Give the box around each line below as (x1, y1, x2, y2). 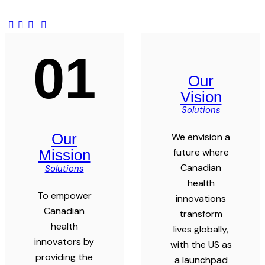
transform (179, 207, 222, 220)
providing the (35, 250, 93, 263)
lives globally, (173, 222, 228, 235)
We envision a (172, 130, 230, 143)
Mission (38, 146, 91, 164)
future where (173, 146, 229, 159)
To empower (37, 189, 92, 202)
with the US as (170, 238, 232, 251)
